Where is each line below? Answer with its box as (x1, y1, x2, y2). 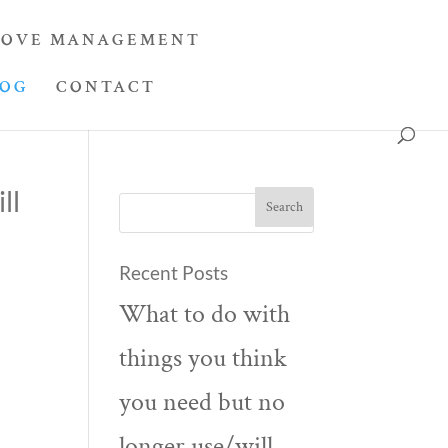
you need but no (119, 385, 286, 419)
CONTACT (56, 76, 156, 98)
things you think (119, 341, 288, 375)
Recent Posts (119, 261, 229, 284)
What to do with (119, 297, 291, 331)
